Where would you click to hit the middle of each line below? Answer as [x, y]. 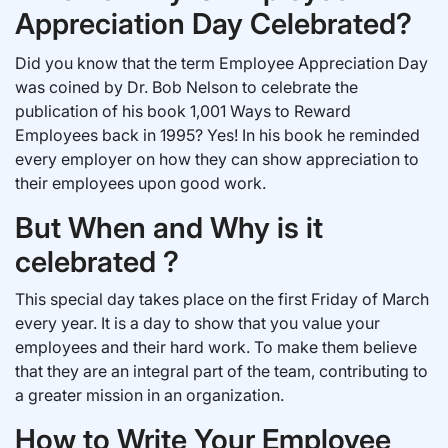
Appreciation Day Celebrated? [213, 23]
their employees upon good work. [140, 183]
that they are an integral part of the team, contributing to [221, 371]
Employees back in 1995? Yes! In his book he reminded [217, 135]
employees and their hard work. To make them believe [216, 347]
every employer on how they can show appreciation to [217, 159]
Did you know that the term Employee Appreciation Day [221, 63]
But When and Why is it [169, 227]
